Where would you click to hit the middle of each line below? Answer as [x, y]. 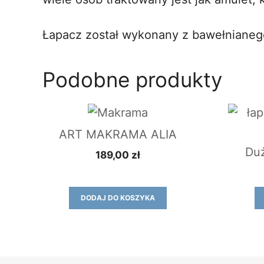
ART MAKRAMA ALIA [118, 134]
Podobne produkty [132, 79]
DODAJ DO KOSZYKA [118, 197]
